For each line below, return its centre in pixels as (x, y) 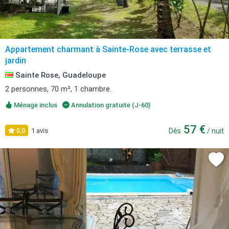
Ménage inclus (35, 105)
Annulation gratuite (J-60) (110, 105)
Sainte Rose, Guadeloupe (60, 75)
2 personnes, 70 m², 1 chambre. (58, 89)
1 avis (40, 131)
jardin (16, 61)
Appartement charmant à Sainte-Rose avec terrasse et (108, 49)
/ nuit (215, 131)
